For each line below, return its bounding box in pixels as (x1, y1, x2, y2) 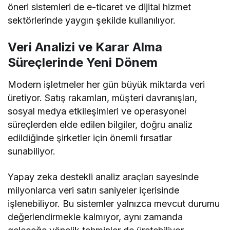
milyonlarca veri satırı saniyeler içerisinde (8, 185, 180, 196)
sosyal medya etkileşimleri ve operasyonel (8, 106, 187, 117)
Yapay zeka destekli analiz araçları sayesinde (8, 171, 199, 182)
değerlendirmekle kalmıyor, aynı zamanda (8, 212, 183, 222)
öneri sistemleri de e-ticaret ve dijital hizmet (8, 2, 191, 12)
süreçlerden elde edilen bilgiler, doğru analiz (8, 119, 193, 130)
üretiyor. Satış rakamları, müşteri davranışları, (8, 92, 198, 103)
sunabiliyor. (8, 146, 55, 157)
